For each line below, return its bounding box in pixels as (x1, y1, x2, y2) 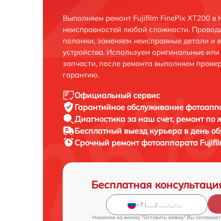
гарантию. (63, 70, 99, 79)
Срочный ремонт (74, 137, 141, 147)
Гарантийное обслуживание (74, 102, 185, 112)
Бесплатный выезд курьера (74, 125, 184, 136)
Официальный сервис (74, 90, 160, 100)
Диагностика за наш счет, (74, 113, 176, 124)
